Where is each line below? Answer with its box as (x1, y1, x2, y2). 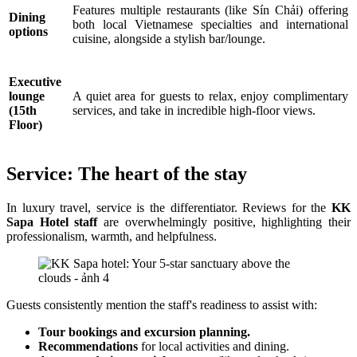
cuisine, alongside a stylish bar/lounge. (73, 32, 265, 46)
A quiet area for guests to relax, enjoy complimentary (73, 89, 348, 104)
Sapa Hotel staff (6, 215, 98, 229)
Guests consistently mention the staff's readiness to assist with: (6, 298, 317, 312)
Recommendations (38, 339, 138, 354)
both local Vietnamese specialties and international (73, 18, 348, 32)
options (9, 25, 48, 39)
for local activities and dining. (138, 339, 289, 354)
